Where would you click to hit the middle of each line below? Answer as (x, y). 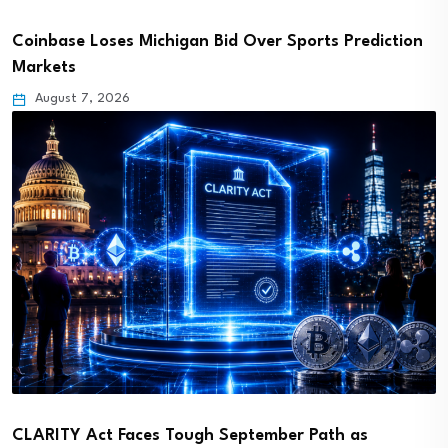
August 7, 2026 (80, 99)
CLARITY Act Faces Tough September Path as (190, 435)
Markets (44, 68)
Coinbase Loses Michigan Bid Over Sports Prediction (217, 42)
